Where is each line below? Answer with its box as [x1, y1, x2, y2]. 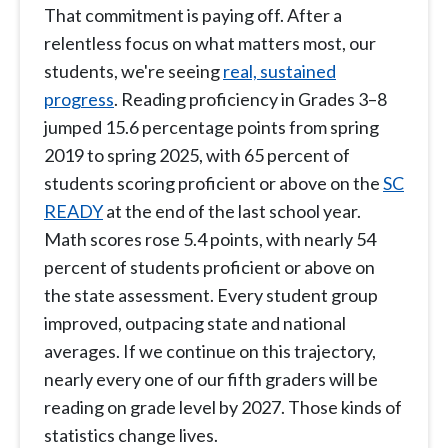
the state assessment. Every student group [44, 284, 378, 307]
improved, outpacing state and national [44, 312, 346, 335]
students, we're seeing [44, 60, 223, 83]
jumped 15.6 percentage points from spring [44, 116, 379, 139]
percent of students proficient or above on [44, 256, 375, 279]
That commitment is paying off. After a [44, 4, 342, 27]
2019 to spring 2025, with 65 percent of [44, 144, 350, 167]
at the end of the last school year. [103, 200, 361, 223]
